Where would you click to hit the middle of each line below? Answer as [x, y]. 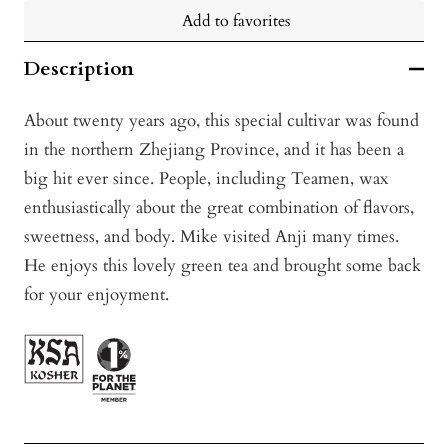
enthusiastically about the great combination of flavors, [219, 208]
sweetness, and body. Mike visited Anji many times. [211, 237]
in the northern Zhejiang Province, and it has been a [214, 150]
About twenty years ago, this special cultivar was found [221, 121]
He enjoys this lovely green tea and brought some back [222, 266]
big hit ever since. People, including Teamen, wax [206, 179]
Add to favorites [236, 21]
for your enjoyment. [96, 295]
